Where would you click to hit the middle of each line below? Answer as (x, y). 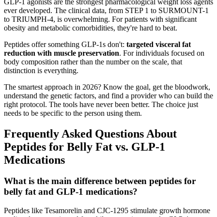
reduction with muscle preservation (62, 53)
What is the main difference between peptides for (100, 181)
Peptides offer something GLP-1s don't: (65, 44)
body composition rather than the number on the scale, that (93, 62)
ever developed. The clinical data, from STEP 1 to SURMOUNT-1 (106, 10)
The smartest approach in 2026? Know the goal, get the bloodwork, (107, 87)
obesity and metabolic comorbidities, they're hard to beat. (91, 28)
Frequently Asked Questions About (90, 133)
